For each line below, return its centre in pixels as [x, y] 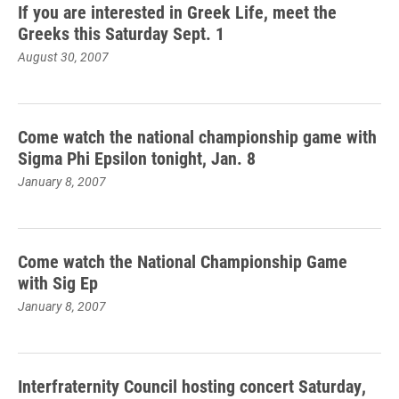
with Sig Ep [58, 282]
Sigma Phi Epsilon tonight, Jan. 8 [137, 158]
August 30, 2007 [63, 57]
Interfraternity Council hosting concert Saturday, [192, 386]
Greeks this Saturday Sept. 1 [121, 33]
